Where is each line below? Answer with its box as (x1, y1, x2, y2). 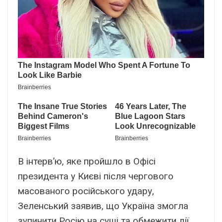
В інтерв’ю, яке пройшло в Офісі (18, 156, 156, 167)
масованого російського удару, (18, 185, 154, 197)
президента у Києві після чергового (18, 170, 173, 182)
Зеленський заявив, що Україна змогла (18, 200, 188, 212)
